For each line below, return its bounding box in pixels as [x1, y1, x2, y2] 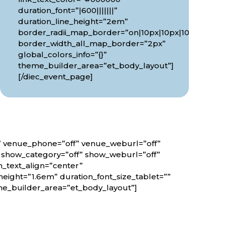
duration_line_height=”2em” [18, 17, 128, 27]
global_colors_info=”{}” [18, 50, 107, 60]
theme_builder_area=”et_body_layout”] [18, 61, 174, 71]
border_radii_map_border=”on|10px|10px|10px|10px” [18, 28, 222, 38]
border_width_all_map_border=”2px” [18, 39, 166, 49]
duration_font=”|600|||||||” [18, 6, 118, 16]
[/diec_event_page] [18, 72, 93, 82]
